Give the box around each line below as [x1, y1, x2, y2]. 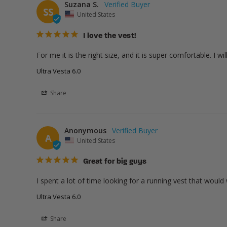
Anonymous [64, 125, 106, 135]
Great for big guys [83, 158, 147, 166]
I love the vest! [83, 32, 136, 40]
